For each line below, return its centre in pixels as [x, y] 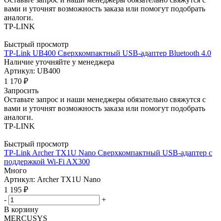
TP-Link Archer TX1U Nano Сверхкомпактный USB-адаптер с [108, 152]
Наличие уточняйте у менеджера [59, 62]
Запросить [21, 90]
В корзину [21, 209]
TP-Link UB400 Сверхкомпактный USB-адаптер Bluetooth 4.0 [108, 53]
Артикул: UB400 [32, 71]
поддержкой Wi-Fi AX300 [47, 161]
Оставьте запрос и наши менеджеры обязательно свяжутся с [105, 99]
